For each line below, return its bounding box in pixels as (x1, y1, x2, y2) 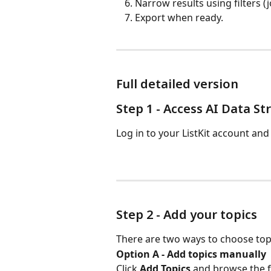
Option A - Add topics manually (116, 247, 266, 261)
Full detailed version (116, 76, 238, 93)
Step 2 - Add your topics (116, 206, 257, 223)
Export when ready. (135, 11, 223, 25)
